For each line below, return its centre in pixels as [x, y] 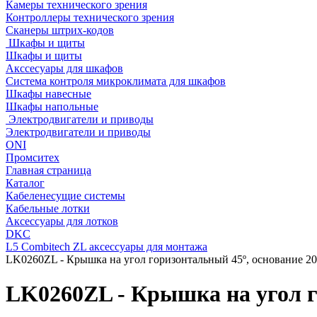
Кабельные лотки [48, 208]
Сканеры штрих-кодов [60, 30]
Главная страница [48, 170]
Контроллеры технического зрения [90, 17]
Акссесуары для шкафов [64, 68]
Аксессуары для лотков [62, 221]
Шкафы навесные [48, 94]
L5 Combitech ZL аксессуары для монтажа [106, 247]
